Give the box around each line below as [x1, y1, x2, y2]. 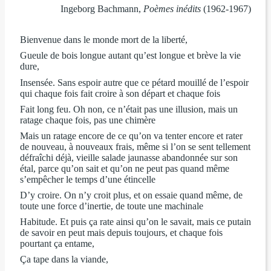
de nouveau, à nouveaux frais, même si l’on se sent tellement [19, 141, 250, 152]
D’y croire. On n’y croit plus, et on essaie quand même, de [19, 189, 243, 200]
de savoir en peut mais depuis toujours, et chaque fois [19, 227, 223, 238]
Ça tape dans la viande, [19, 254, 108, 265]
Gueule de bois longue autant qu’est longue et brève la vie [19, 50, 241, 61]
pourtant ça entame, [19, 238, 94, 249]
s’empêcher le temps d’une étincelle [19, 174, 155, 184]
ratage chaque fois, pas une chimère [19, 114, 155, 125]
